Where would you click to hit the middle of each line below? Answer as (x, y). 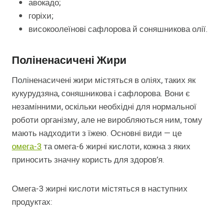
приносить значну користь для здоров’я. (88, 160)
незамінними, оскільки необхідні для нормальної (104, 107)
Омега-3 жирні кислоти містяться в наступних (100, 189)
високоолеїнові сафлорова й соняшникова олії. (118, 29)
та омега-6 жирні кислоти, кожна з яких (116, 146)
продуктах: (32, 202)
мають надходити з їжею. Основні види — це (97, 133)
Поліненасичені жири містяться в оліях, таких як (104, 80)
